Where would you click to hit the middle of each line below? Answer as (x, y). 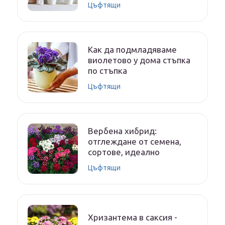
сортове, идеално (124, 152)
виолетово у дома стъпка (139, 60)
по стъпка (107, 70)
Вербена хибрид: (122, 131)
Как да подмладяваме (132, 49)
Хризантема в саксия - (133, 217)
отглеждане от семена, (135, 141)
